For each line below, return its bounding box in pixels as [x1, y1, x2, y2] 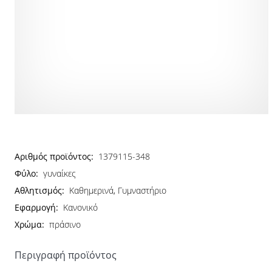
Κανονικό [63, 202, 98, 213]
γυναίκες [43, 168, 76, 179]
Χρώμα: [15, 219, 44, 230]
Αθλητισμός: [15, 185, 64, 196]
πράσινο [49, 219, 81, 230]
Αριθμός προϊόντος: [15, 151, 93, 162]
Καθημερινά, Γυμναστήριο [69, 185, 166, 196]
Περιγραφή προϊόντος [15, 248, 117, 262]
